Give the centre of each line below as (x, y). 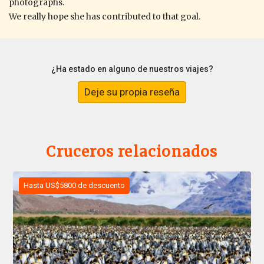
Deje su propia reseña (132, 92)
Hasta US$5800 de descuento (75, 186)
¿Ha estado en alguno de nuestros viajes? (132, 69)
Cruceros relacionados (132, 152)
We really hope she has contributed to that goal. (105, 16)
